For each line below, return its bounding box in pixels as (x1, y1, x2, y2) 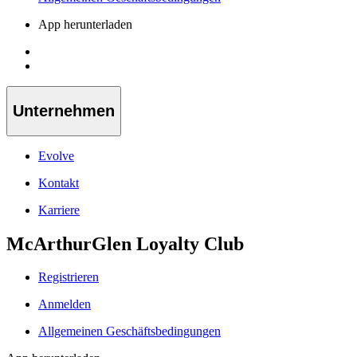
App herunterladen (38, 18, 132, 32)
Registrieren (38, 270, 99, 284)
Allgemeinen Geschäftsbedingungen (38, 324, 221, 339)
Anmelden (38, 297, 91, 312)
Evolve (38, 148, 74, 163)
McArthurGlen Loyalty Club (6, 233, 244, 254)
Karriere (38, 202, 80, 217)
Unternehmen (13, 102, 115, 120)
